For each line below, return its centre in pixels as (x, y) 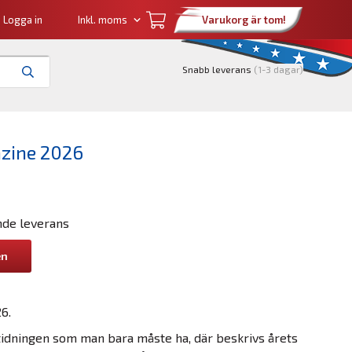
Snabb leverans (218, 69)
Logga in (23, 20)
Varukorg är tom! (244, 20)
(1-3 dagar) (279, 69)
